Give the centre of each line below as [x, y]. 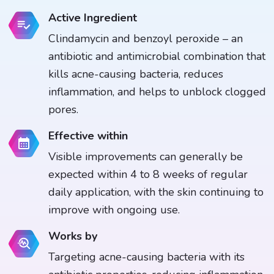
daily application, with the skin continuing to [156, 192]
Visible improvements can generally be [145, 157]
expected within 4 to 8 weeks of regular [148, 175]
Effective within [88, 136]
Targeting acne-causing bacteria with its [146, 257]
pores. [63, 110]
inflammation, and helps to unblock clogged [157, 92]
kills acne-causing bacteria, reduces [135, 74]
